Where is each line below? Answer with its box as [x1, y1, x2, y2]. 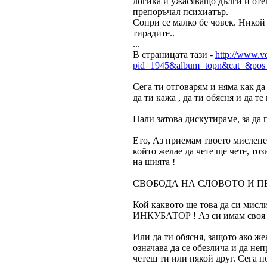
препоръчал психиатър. [133, 7, 228, 17]
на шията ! [133, 157, 175, 167]
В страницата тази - [133, 49, 215, 60]
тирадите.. [133, 28, 175, 38]
